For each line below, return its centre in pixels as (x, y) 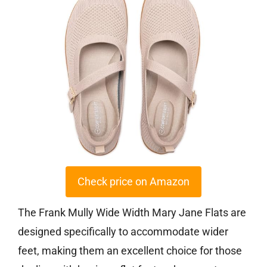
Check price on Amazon (133, 182)
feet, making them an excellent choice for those (130, 251)
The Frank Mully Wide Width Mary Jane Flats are (132, 213)
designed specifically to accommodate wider (123, 232)
